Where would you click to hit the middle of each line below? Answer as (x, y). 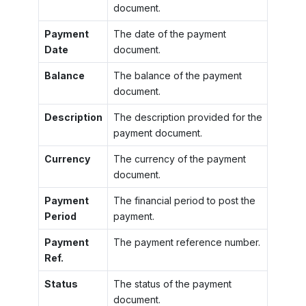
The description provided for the (187, 117)
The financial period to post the (184, 200)
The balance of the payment (177, 75)
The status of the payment (172, 283)
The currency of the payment (179, 158)
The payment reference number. (186, 242)
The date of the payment (169, 33)
